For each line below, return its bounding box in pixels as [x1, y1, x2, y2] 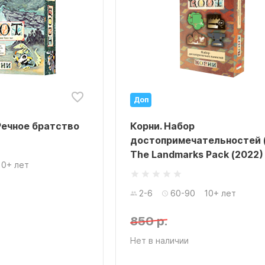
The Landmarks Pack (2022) [130, 148, 263, 160]
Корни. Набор [130, 120, 195, 132]
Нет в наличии [130, 235, 189, 245]
